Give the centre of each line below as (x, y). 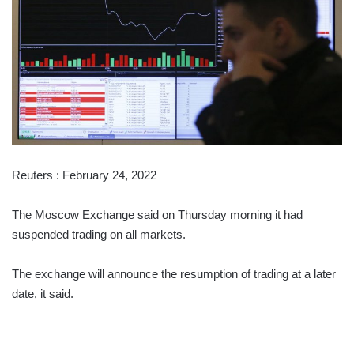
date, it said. (43, 293)
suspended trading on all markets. (99, 234)
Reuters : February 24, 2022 (84, 175)
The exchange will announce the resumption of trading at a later (174, 273)
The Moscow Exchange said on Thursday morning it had (157, 214)
